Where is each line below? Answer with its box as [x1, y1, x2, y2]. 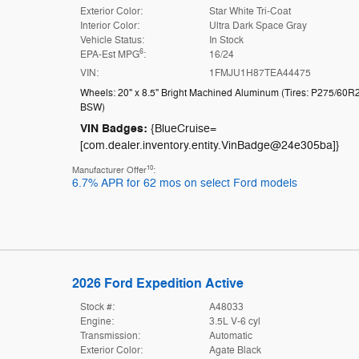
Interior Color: [79, 18, 139, 32]
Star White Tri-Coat [209, 4, 292, 18]
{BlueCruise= [150, 121, 216, 135]
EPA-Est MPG [79, 47, 139, 61]
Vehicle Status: [79, 33, 144, 46]
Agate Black [209, 343, 262, 357]
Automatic [209, 329, 253, 342]
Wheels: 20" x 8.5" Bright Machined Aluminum [79, 86, 281, 99]
